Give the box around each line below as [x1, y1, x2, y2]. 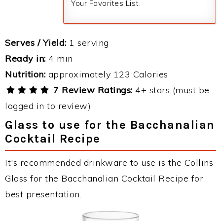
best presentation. [5, 188, 81, 200]
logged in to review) [5, 100, 91, 111]
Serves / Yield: [5, 37, 67, 48]
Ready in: [5, 53, 46, 64]
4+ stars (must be [132, 84, 210, 96]
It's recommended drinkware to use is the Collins [5, 157, 213, 168]
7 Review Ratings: [50, 84, 133, 96]
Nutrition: [5, 69, 45, 80]
